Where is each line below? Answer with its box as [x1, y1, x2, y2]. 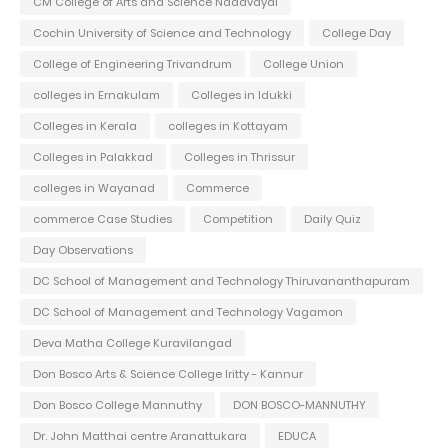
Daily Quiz [304, 210, 361, 227]
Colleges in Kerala [33, 117, 137, 134]
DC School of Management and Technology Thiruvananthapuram [33, 272, 410, 289]
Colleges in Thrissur [184, 148, 295, 165]
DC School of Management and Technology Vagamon [33, 303, 343, 320]
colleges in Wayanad [33, 179, 155, 196]
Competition [203, 210, 273, 227]
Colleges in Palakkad [33, 148, 153, 165]
